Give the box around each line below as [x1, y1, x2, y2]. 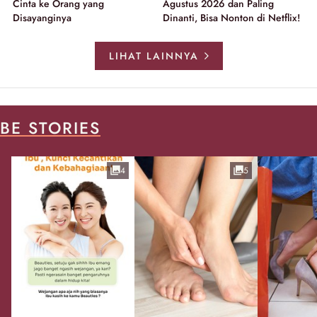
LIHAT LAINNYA [108, 48, 199, 63]
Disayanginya [13, 10, 71, 25]
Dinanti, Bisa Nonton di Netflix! [163, 10, 300, 25]
